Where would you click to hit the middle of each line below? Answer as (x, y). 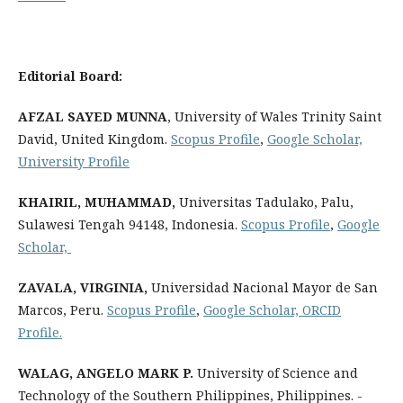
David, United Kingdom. (94, 139)
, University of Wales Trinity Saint (274, 116)
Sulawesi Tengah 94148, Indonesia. (130, 224)
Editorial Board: (70, 76)
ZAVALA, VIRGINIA (81, 287)
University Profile (74, 161)
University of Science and (276, 373)
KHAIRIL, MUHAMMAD (95, 202)
